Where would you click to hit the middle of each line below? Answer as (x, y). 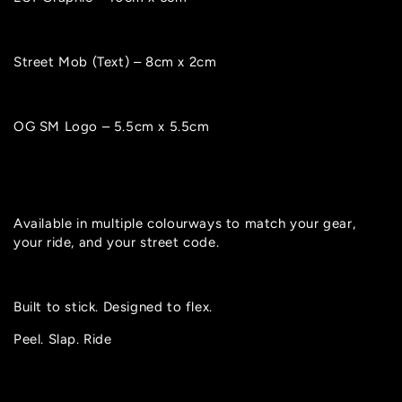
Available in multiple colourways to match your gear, (185, 224)
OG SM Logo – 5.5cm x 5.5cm (112, 127)
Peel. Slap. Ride (63, 340)
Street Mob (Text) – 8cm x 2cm (115, 62)
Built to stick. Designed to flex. (113, 307)
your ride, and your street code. (117, 243)
